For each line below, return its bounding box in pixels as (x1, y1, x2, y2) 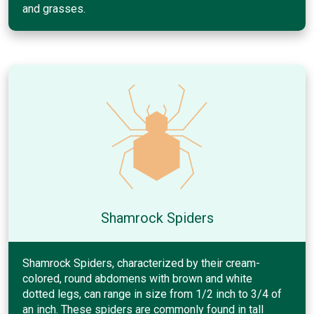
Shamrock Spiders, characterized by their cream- (22, 256, 260, 270)
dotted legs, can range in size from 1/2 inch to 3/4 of (22, 287, 282, 301)
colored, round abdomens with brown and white (22, 271, 252, 285)
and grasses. (22, 1, 86, 15)
